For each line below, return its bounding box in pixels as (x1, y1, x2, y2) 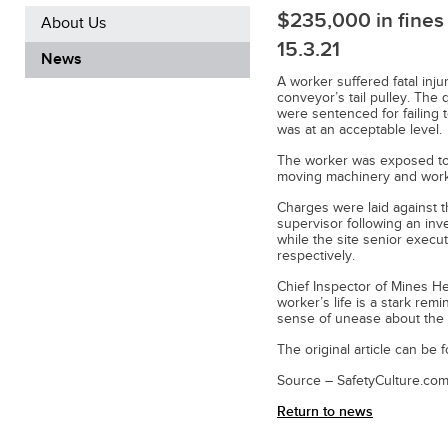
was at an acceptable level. (277, 122, 442, 138)
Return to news (277, 403, 373, 420)
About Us (41, 14, 106, 33)
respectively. (277, 248, 355, 264)
